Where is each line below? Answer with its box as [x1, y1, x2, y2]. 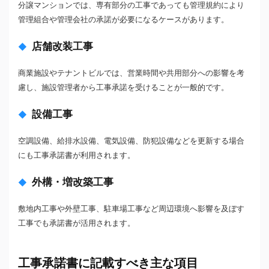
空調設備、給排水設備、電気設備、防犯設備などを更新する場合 [18, 136, 244, 146]
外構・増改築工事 [32, 176, 113, 189]
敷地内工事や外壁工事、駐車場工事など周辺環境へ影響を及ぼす [18, 204, 244, 214]
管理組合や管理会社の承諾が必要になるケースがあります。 [18, 15, 229, 25]
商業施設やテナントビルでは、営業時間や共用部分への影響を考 [18, 68, 244, 78]
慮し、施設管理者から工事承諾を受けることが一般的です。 [18, 83, 229, 92]
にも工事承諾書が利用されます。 [18, 151, 135, 160]
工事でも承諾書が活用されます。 [18, 219, 135, 228]
